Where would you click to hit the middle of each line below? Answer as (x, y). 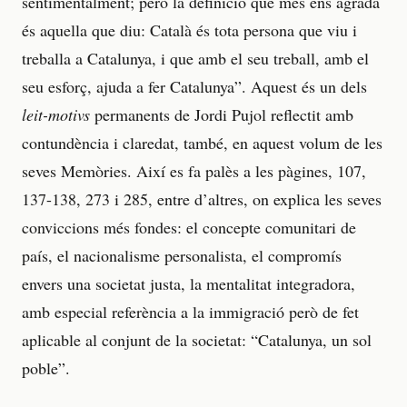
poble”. (46, 368)
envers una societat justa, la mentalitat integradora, (189, 284)
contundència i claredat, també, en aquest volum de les (202, 143)
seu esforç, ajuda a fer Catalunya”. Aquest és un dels (194, 87)
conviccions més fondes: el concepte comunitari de (189, 228)
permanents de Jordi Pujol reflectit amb (222, 115)
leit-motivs (56, 115)
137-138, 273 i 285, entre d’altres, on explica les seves (202, 199)
